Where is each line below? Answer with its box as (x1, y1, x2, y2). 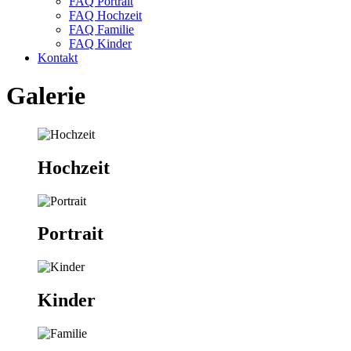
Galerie (6, 81, 85, 110)
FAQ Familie (69, 22, 134, 36)
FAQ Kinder (69, 36, 132, 50)
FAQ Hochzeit (69, 8, 142, 22)
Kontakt (38, 50, 78, 64)
